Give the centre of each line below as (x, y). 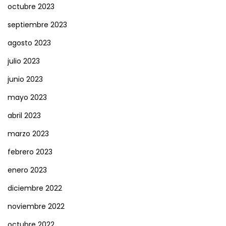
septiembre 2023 (37, 25)
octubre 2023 (31, 7)
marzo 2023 (28, 134)
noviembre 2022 (36, 207)
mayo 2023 (27, 98)
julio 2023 (24, 61)
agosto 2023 (29, 43)
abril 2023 (24, 116)
